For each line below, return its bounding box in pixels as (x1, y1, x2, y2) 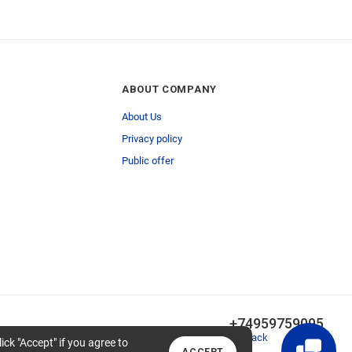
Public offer (121, 155, 174, 167)
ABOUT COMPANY (121, 83, 217, 95)
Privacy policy (121, 133, 182, 145)
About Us (121, 111, 162, 123)
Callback (229, 332, 268, 343)
